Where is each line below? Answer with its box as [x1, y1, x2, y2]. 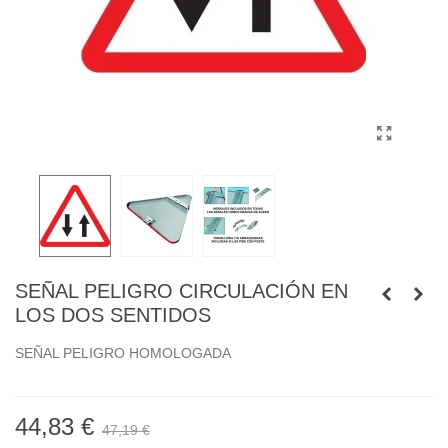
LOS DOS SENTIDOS [15, 304, 211, 326]
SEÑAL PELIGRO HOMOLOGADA [15, 345, 231, 361]
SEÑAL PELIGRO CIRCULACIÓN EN [15, 280, 348, 302]
